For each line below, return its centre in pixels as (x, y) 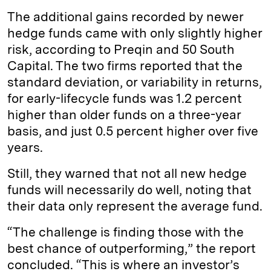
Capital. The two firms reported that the (125, 65)
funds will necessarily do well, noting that (129, 189)
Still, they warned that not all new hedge (127, 173)
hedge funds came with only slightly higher (135, 33)
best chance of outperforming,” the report (132, 248)
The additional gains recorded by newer (126, 16)
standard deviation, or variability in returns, (135, 82)
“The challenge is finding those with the (126, 232)
